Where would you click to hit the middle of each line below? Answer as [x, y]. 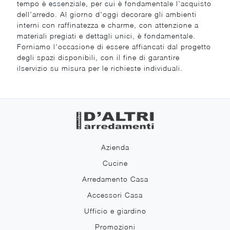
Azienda [115, 147]
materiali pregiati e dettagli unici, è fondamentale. [107, 36]
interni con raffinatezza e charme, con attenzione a [108, 25]
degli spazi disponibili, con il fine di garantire [99, 57]
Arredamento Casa [115, 179]
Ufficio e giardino [115, 210]
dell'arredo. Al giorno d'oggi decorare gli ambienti [107, 14]
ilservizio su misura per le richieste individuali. [100, 68]
